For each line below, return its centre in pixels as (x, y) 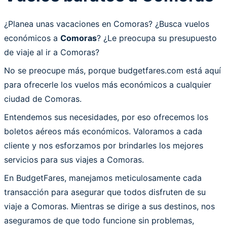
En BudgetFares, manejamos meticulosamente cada (103, 178)
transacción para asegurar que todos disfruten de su (105, 192)
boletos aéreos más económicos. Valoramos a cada (103, 131)
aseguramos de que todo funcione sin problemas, (99, 220)
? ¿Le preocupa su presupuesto (157, 38)
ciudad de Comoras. (43, 99)
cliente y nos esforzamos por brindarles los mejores (104, 145)
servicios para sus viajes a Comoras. (74, 159)
